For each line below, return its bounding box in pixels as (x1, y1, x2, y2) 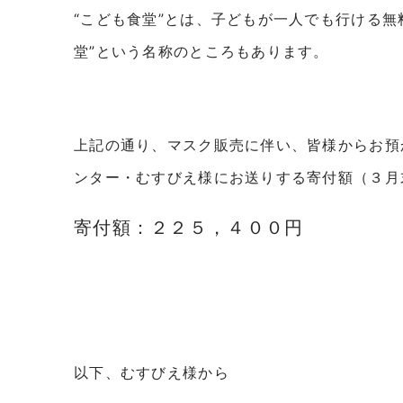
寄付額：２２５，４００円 (74, 217, 304, 238)
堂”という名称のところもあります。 (74, 42, 329, 60)
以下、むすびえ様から (74, 363, 229, 381)
